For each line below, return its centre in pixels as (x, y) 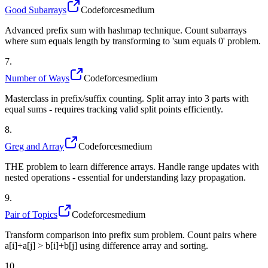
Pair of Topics (31, 214)
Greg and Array (34, 146)
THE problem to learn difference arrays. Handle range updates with (132, 166)
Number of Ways (37, 78)
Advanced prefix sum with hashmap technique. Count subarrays (126, 30)
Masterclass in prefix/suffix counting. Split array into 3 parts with (127, 98)
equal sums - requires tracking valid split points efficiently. (114, 109)
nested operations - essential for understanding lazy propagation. (125, 177)
